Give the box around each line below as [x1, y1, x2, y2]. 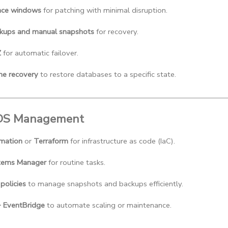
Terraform [34, 135, 68, 146]
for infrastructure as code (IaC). [68, 135, 175, 146]
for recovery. [94, 26, 138, 37]
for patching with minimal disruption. [41, 5, 167, 15]
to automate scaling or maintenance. [45, 199, 172, 210]
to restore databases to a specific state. [38, 69, 176, 79]
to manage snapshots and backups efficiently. [26, 178, 183, 189]
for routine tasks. [46, 157, 105, 167]
